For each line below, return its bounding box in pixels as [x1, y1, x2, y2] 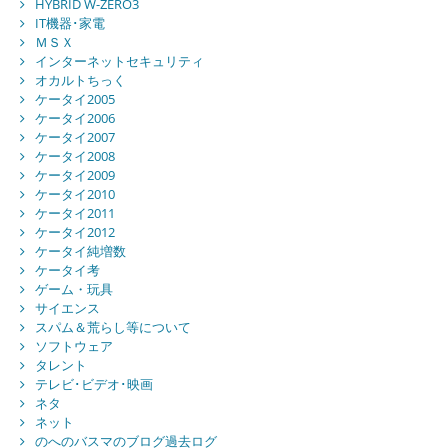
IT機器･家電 [34, 14, 105, 33]
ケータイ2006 [34, 109, 115, 128]
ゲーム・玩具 [34, 280, 113, 299]
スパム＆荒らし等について [34, 318, 191, 337]
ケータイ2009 [34, 166, 115, 185]
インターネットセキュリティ [34, 52, 204, 71]
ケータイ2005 [34, 90, 115, 109]
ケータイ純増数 [34, 242, 126, 261]
